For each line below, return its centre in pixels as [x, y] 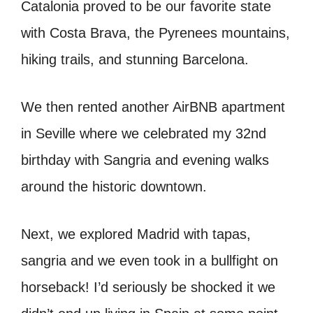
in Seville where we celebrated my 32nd [144, 134]
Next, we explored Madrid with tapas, [136, 234]
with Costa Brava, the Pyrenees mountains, [155, 33]
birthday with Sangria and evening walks [145, 160]
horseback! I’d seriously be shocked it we [148, 287]
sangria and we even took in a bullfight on [150, 261]
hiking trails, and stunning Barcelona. [135, 60]
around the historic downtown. [114, 187]
